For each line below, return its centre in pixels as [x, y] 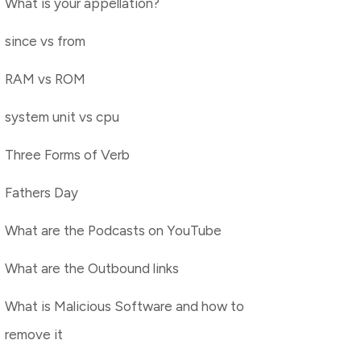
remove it [34, 334]
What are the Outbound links [92, 268]
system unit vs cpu [62, 117]
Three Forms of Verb [68, 155]
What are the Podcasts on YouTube [114, 230]
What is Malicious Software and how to [125, 306]
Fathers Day [42, 193]
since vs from [46, 41]
